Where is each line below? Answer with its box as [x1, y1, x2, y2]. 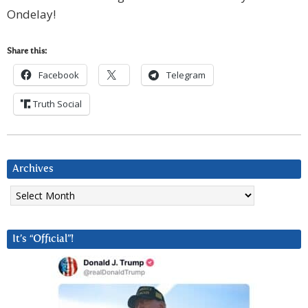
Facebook [38, 69, 79, 82]
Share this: [7, 47, 47, 56]
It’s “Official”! [12, 234, 74, 245]
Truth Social [33, 98, 82, 111]
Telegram [166, 69, 206, 82]
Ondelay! [7, 6, 56, 23]
